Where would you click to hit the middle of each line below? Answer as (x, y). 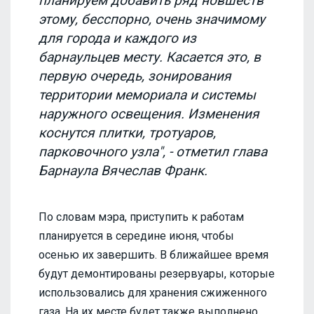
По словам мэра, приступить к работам (141, 217)
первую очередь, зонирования (135, 76)
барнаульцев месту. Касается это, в (150, 57)
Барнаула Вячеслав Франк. (123, 171)
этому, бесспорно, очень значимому (152, 20)
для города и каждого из (117, 39)
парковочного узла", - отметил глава (153, 152)
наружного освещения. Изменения (149, 114)
